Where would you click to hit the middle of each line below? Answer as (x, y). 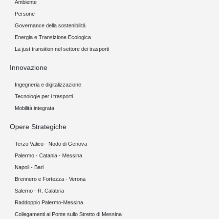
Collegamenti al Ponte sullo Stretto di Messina (68, 214)
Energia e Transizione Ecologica (53, 37)
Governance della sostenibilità (50, 25)
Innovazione (29, 67)
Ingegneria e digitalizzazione (48, 85)
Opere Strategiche (38, 127)
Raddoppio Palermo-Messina (49, 202)
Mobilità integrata (34, 108)
